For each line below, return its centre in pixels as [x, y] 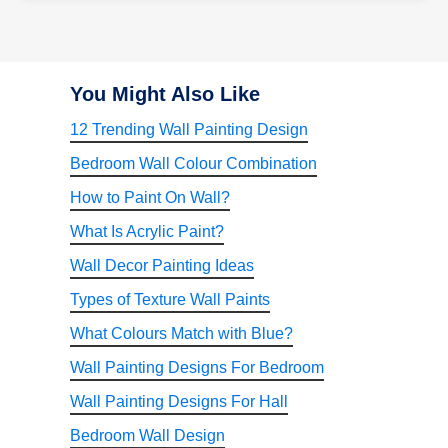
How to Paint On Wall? [150, 197]
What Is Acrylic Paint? [147, 231]
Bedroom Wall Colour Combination [193, 163]
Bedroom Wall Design [147, 435]
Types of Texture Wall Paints [170, 299]
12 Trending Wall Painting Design [189, 129]
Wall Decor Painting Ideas [162, 265]
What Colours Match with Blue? [181, 333]
